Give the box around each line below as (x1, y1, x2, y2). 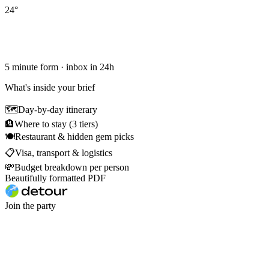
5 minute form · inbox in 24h (5, 62, 114, 73)
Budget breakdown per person (14, 162, 129, 173)
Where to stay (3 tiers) (14, 119, 98, 130)
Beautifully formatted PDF (5, 173, 106, 184)
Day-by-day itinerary (18, 104, 97, 115)
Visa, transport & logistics (15, 148, 112, 159)
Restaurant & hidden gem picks (15, 131, 134, 142)
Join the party (5, 201, 56, 211)
